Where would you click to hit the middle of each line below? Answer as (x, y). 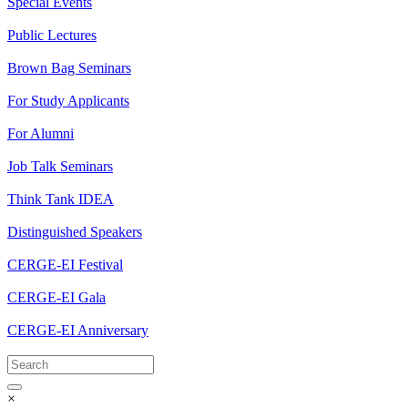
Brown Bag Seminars (69, 68)
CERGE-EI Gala (56, 297)
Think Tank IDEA (61, 199)
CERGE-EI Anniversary (78, 330)
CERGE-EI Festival (65, 265)
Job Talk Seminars (60, 166)
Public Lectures (52, 35)
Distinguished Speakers (75, 232)
